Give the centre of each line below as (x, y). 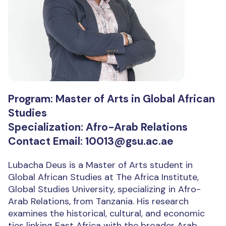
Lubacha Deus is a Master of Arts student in (100, 165)
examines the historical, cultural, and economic (106, 214)
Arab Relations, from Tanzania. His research (98, 202)
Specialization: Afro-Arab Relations (98, 127)
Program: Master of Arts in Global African (111, 99)
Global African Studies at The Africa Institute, (103, 177)
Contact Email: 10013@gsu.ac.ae (91, 142)
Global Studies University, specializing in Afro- (104, 189)
